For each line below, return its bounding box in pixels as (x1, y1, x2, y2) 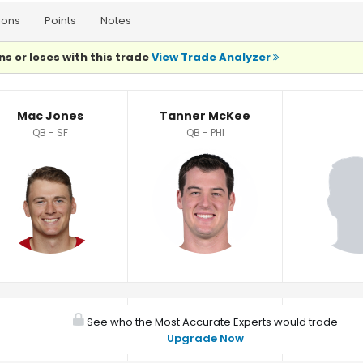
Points (45, 13, 76, 28)
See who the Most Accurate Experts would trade (83, 314, 338, 330)
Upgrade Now (166, 331, 244, 346)
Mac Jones (17, 108, 83, 124)
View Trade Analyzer (152, 49, 273, 65)
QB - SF (32, 126, 68, 139)
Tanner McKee (160, 108, 250, 124)
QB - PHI (186, 126, 224, 139)
